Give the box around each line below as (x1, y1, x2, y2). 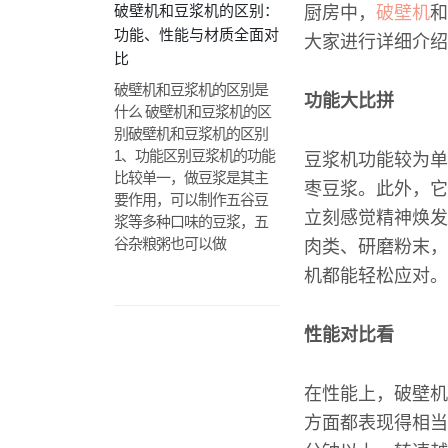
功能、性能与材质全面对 (114, 26, 279, 43)
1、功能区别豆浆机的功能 (114, 147, 275, 164)
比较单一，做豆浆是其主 (114, 169, 268, 186)
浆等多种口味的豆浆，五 (114, 213, 268, 230)
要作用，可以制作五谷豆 (114, 191, 268, 208)
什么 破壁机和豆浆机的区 (114, 103, 271, 120)
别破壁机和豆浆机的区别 (114, 125, 268, 142)
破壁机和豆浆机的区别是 (114, 81, 268, 98)
